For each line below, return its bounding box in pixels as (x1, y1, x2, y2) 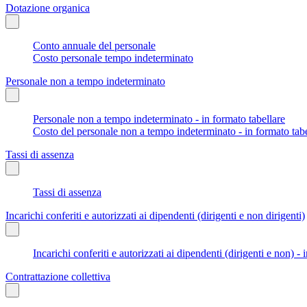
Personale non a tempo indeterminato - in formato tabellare (33, 112, 285, 125)
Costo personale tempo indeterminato (33, 51, 193, 64)
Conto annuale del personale (33, 39, 156, 51)
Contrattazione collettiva (5, 270, 110, 282)
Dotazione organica (5, 1, 90, 14)
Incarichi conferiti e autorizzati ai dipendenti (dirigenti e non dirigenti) (5, 209, 305, 221)
